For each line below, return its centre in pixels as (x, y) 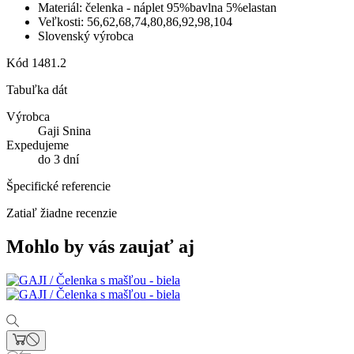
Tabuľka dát (37, 89)
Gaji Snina (64, 130)
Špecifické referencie (58, 186)
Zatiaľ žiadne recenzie (62, 213)
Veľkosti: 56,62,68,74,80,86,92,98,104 (135, 21)
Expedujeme (38, 145)
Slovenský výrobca (86, 36)
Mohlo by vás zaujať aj (100, 246)
